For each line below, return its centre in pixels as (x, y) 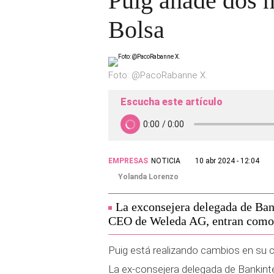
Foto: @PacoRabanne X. (158, 75)
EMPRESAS (128, 161)
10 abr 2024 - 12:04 (227, 161)
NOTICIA (166, 161)
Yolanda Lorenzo (148, 177)
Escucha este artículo (172, 102)
